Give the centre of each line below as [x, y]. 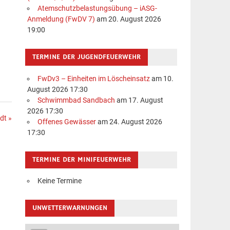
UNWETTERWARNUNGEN [70, 208]
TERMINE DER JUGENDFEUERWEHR [87, 57]
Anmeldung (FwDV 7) [61, 20]
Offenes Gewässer [66, 122]
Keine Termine [59, 181]
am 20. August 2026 [128, 20]
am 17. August [139, 100]
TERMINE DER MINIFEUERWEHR [82, 159]
